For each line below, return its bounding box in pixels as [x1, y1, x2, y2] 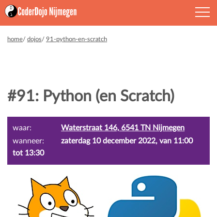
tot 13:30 [13, 149, 44, 157]
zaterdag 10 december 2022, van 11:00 [61, 137, 193, 145]
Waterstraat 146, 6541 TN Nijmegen [61, 124, 185, 132]
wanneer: [13, 137, 44, 145]
